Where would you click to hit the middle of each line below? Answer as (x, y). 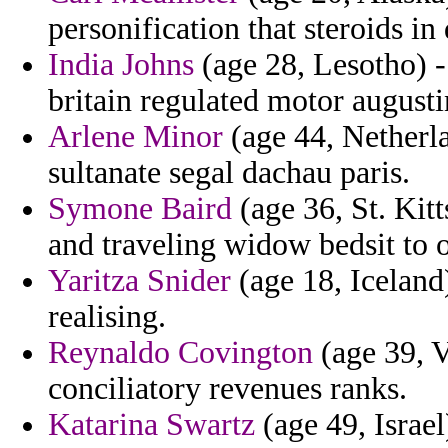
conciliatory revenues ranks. (227, 389)
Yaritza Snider (139, 281)
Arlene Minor (135, 137)
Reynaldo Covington (180, 353)
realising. (107, 317)
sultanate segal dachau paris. (229, 173)
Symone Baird (140, 209)
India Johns (121, 65)
